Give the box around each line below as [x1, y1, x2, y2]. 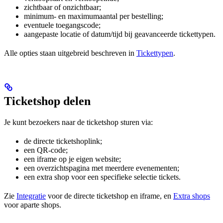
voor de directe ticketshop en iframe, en [46, 191, 173, 200]
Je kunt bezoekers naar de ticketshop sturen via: [4, 117, 153, 126]
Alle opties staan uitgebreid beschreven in [4, 48, 136, 57]
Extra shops [173, 191, 210, 200]
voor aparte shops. [4, 200, 61, 209]
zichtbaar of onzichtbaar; [24, 2, 101, 11]
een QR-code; [24, 145, 68, 154]
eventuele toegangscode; [24, 20, 101, 29]
